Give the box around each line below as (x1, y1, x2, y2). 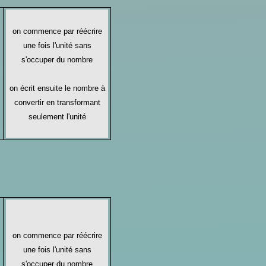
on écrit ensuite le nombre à (9, 83, 105, 93)
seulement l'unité (28, 112, 86, 121)
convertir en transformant (14, 97, 100, 107)
